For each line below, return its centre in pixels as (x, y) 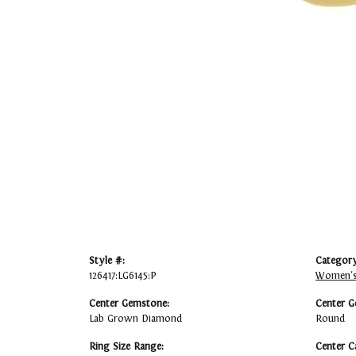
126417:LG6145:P (123, 276)
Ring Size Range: (126, 347)
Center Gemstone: (129, 304)
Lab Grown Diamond (135, 319)
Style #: (107, 261)
